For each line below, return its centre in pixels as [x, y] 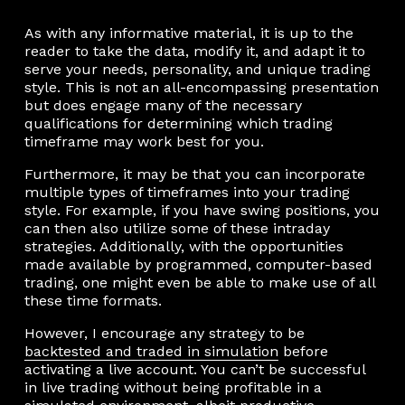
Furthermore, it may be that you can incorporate [194, 174]
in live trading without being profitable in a [173, 387]
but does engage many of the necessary [163, 105]
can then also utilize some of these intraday [177, 228]
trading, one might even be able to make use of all [199, 282]
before [303, 351]
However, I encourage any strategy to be [164, 333]
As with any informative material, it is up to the [188, 33]
